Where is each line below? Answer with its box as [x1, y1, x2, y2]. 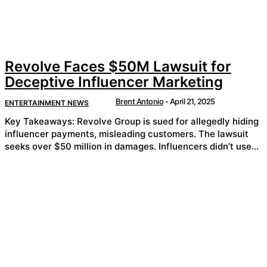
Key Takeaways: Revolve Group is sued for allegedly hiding [5, 116, 77, 128]
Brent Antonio [115, 96, 163, 106]
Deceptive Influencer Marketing [5, 73, 223, 91]
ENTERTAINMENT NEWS [5, 98, 89, 107]
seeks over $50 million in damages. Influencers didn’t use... [159, 141, 259, 153]
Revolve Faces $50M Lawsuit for [5, 57, 231, 75]
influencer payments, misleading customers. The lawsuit [5, 128, 198, 140]
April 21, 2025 [169, 96, 215, 106]
